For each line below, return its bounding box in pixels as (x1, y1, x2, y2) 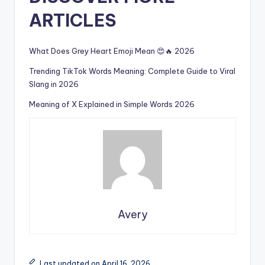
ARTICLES (29, 9, 116, 31)
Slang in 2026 (29, 79, 79, 89)
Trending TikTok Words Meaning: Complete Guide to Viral (29, 66, 235, 76)
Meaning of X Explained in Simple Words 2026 (29, 99, 195, 109)
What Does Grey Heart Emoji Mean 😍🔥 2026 (29, 46, 195, 56)
